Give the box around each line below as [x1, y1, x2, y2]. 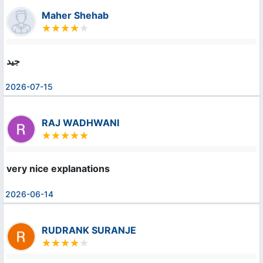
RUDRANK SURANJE [42, 224, 136, 236]
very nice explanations [6, 162, 110, 174]
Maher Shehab [42, 9, 109, 21]
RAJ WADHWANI [42, 116, 119, 129]
